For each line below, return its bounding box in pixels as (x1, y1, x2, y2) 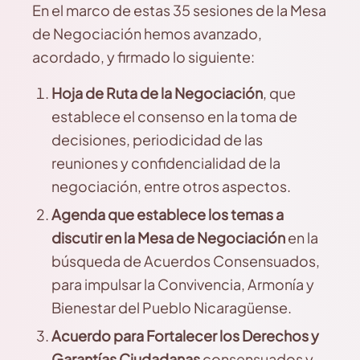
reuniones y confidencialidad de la (51, 153, 280, 172)
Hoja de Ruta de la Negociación (51, 84, 263, 102)
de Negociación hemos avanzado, (32, 24, 262, 43)
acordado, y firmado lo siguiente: (32, 47, 255, 66)
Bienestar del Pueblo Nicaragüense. (51, 298, 292, 317)
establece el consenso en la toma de (51, 107, 297, 125)
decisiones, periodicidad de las (51, 130, 263, 149)
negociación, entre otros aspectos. (51, 177, 291, 195)
